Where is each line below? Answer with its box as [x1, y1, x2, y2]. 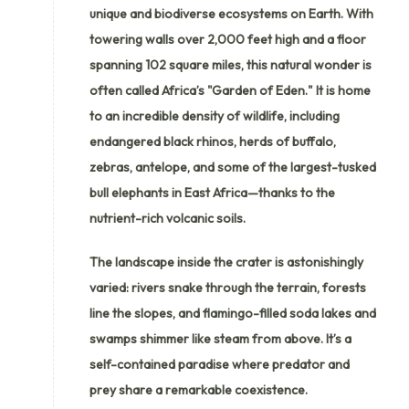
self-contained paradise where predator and [89, 355, 350, 372]
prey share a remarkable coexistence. [89, 381, 308, 398]
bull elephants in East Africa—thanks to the [89, 184, 335, 201]
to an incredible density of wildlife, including [89, 107, 340, 124]
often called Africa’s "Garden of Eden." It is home [89, 81, 371, 99]
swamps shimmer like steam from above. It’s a [89, 330, 351, 347]
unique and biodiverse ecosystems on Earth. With [89, 5, 373, 22]
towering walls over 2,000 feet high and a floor [89, 30, 366, 47]
